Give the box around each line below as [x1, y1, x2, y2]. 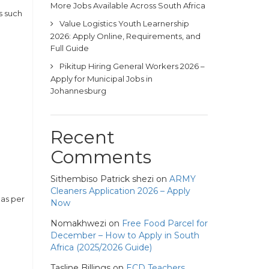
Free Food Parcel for [121, 218, 208, 229]
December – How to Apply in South [50, 230, 199, 241]
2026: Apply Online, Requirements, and [50, 31, 201, 41]
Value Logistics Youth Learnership [59, 19, 189, 28]
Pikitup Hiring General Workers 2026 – [59, 61, 205, 71]
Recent [50, 126, 115, 148]
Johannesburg [50, 86, 106, 95]
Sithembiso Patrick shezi [50, 174, 154, 184]
